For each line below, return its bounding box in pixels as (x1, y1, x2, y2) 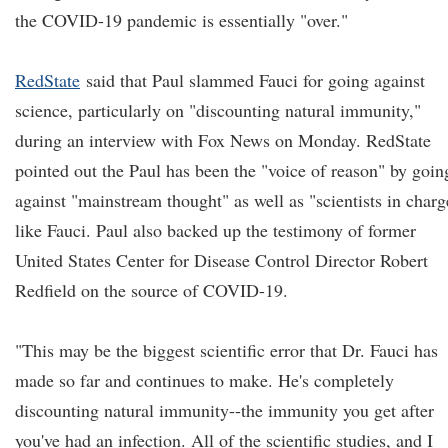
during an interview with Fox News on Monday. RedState (15, 128, 431, 152)
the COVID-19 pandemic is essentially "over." (15, 8, 348, 32)
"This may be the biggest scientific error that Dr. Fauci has (15, 338, 438, 362)
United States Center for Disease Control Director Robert (15, 248, 428, 272)
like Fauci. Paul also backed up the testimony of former (15, 218, 416, 242)
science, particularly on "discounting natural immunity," (15, 98, 421, 122)
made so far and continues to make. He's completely (15, 368, 394, 392)
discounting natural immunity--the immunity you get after (15, 398, 434, 422)
